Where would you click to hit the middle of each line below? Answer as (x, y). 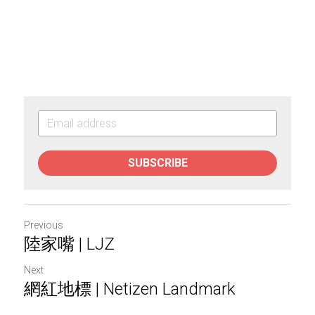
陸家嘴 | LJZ (69, 244)
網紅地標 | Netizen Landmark (130, 289)
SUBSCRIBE (157, 162)
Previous (44, 225)
